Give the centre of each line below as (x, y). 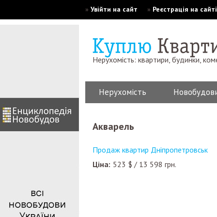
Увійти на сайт (114, 9)
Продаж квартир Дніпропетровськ (150, 150)
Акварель (116, 126)
